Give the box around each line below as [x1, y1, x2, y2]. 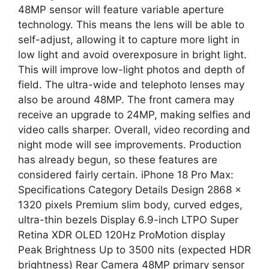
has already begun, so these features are [18, 153, 217, 166]
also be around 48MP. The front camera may [18, 93, 234, 106]
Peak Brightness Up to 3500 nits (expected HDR [18, 243, 251, 256]
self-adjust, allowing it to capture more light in [18, 33, 240, 46]
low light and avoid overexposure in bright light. [18, 48, 247, 61]
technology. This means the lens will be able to [18, 18, 244, 31]
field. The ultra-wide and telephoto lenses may [18, 78, 244, 91]
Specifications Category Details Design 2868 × [18, 183, 241, 196]
